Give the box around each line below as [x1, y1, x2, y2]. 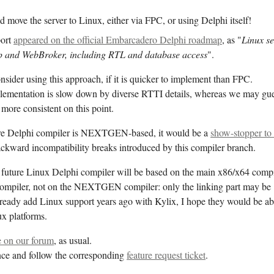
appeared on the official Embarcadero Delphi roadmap [13, 32, 223, 46]
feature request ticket [127, 248, 206, 262]
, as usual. [54, 233, 92, 247]
